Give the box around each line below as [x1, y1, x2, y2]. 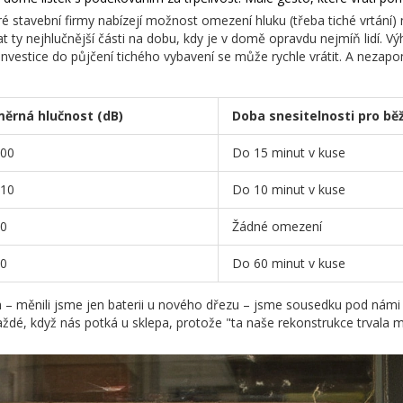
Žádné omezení [232, 218, 322, 236]
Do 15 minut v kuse [232, 144, 345, 162]
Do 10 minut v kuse [232, 181, 345, 199]
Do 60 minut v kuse [232, 255, 345, 273]
